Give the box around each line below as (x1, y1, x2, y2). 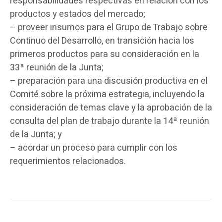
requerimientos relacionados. (10, 155, 126, 168)
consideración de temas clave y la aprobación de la (10, 101, 212, 114)
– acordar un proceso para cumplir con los (10, 141, 177, 155)
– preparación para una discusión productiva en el (10, 74, 208, 88)
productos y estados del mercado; (10, 7, 145, 21)
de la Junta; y (10, 128, 62, 141)
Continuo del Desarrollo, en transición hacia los (10, 34, 194, 48)
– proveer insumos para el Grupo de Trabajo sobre (10, 21, 208, 34)
